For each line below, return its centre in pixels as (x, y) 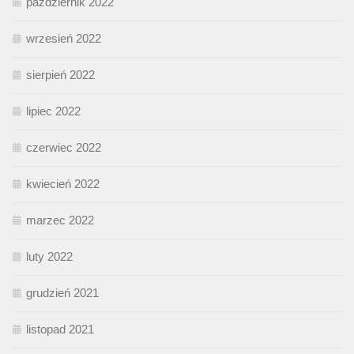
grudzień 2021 (62, 293)
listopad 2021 (60, 330)
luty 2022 (49, 257)
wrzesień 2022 (64, 39)
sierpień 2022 (60, 75)
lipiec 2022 (53, 111)
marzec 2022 (60, 220)
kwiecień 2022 (63, 184)
